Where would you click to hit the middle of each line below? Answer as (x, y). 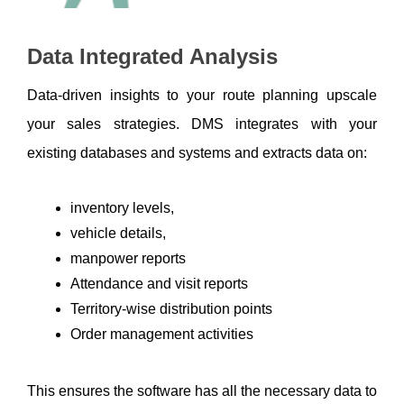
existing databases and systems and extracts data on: (197, 152)
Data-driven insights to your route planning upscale (202, 95)
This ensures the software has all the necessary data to (202, 390)
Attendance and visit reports (159, 283)
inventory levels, (124, 207)
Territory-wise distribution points (171, 308)
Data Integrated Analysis (156, 56)
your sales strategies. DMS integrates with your (202, 124)
